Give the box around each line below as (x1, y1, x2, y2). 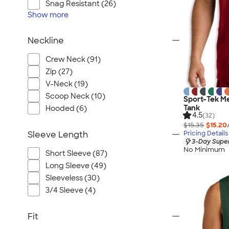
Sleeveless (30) (45, 173, 100, 182)
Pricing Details (184, 129, 228, 138)
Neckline (28, 35, 64, 46)
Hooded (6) (45, 104, 87, 113)
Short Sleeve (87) (45, 149, 107, 158)
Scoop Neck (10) (45, 91, 105, 101)
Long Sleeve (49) (45, 161, 106, 170)
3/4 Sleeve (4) (45, 186, 96, 195)
